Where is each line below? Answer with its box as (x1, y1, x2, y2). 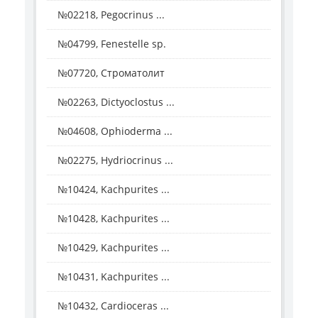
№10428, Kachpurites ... (57, 211, 170, 225)
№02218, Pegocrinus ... (57, 7, 165, 21)
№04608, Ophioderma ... (57, 124, 172, 138)
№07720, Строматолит (57, 65, 165, 79)
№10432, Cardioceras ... (57, 298, 169, 312)
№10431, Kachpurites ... (57, 269, 170, 283)
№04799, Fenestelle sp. (57, 36, 166, 50)
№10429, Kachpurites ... (57, 240, 170, 254)
